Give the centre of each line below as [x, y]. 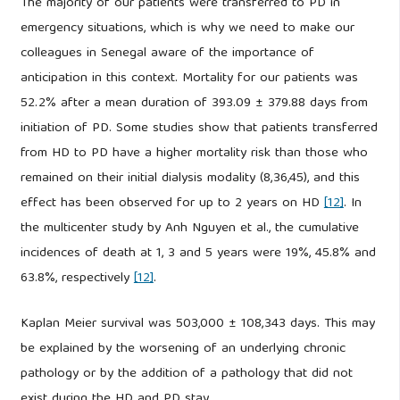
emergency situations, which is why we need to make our [187, 29]
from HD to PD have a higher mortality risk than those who [194, 154]
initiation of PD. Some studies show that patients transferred [199, 129]
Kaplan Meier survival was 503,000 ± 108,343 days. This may [197, 324]
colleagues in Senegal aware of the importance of [167, 54]
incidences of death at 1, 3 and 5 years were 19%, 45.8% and [198, 254]
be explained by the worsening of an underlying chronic [183, 349]
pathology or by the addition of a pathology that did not [186, 374]
